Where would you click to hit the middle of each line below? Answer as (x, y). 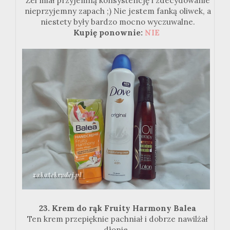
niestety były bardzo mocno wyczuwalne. (118, 22)
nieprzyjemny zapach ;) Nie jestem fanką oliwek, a (118, 11)
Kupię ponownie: (108, 32)
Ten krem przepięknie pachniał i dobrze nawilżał (118, 219)
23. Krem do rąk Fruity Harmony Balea (118, 208)
